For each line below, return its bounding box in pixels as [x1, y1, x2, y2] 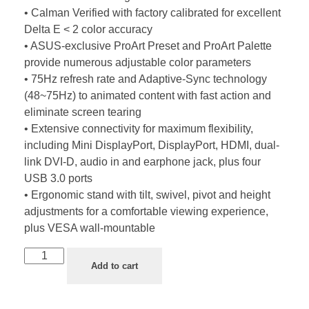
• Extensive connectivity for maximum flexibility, [24, 123, 253, 135]
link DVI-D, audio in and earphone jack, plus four [24, 156, 261, 168]
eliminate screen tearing [24, 106, 141, 119]
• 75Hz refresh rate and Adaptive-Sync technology [24, 73, 267, 86]
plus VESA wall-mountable [24, 222, 155, 235]
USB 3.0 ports [24, 172, 92, 185]
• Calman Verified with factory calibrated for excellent [24, 7, 281, 19]
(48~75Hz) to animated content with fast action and [24, 90, 271, 102]
